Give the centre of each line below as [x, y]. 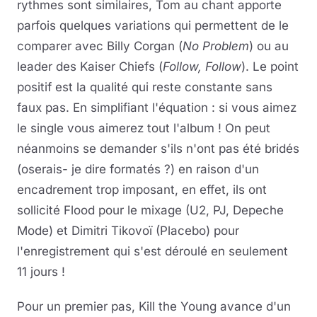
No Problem [216, 46]
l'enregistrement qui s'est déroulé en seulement [152, 251]
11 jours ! [41, 271]
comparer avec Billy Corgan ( [100, 46]
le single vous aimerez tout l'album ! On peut [144, 128]
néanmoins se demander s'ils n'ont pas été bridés [158, 148]
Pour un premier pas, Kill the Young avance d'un [154, 306]
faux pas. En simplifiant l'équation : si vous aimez [157, 107]
